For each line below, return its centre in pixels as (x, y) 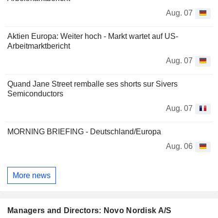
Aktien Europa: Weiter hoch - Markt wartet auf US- (93, 36)
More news (32, 175)
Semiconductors (35, 94)
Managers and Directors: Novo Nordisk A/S (90, 211)
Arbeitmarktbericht (39, 46)
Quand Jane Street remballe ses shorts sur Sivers (92, 84)
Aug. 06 (179, 146)
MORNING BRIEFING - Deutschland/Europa (84, 132)
